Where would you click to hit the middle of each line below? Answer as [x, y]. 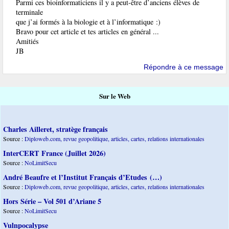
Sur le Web [114, 96]
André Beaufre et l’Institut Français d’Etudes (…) [83, 177]
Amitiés [27, 41]
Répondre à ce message [184, 67]
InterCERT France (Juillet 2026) [54, 153]
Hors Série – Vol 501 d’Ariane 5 [52, 201]
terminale [29, 12]
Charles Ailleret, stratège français [55, 129]
